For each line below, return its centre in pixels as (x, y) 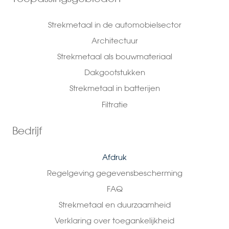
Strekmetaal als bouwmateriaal (114, 56)
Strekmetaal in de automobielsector (114, 25)
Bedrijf (27, 131)
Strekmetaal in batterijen (114, 88)
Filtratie (114, 104)
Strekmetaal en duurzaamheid (114, 205)
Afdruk (114, 157)
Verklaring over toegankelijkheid (114, 221)
